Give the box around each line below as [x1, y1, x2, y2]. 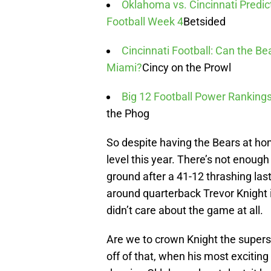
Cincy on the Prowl [142, 60, 231, 74]
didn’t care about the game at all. [106, 203, 263, 217]
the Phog [106, 106, 149, 120]
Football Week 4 [106, 15, 183, 28]
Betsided [183, 15, 226, 28]
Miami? [106, 60, 142, 74]
